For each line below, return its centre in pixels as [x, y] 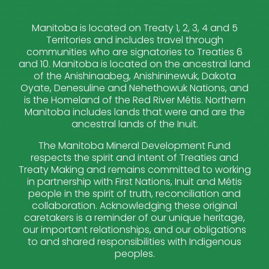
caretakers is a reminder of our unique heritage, [134, 218]
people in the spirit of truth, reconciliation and [134, 194]
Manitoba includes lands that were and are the [134, 112]
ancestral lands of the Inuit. [134, 124]
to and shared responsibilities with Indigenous [134, 242]
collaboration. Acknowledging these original [134, 206]
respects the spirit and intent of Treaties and [134, 158]
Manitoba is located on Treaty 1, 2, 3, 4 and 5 [134, 28]
